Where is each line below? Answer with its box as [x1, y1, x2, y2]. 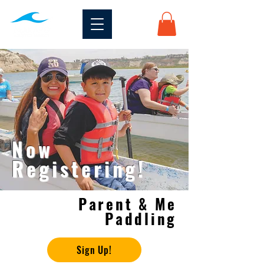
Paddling [105, 207, 177, 229]
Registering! [12, 154, 146, 183]
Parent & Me [78, 192, 177, 214]
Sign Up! [77, 242, 112, 257]
